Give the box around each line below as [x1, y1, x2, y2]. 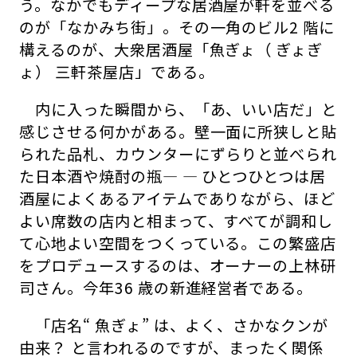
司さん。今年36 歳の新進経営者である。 [19, 276, 313, 299]
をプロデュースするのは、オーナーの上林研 [19, 253, 337, 277]
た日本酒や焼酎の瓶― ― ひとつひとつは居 [19, 164, 327, 187]
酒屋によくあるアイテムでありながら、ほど [19, 186, 336, 210]
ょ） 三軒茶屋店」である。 [19, 60, 214, 83]
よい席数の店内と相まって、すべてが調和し [19, 209, 334, 232]
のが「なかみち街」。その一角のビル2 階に [19, 15, 335, 38]
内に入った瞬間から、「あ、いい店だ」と [19, 97, 338, 120]
